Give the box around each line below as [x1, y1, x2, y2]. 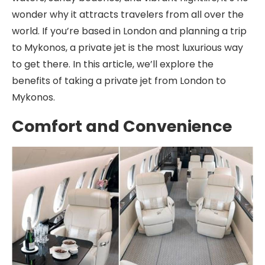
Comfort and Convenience [12, 115, 232, 137]
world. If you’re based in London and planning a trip [12, 24, 247, 38]
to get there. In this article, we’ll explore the [12, 57, 214, 71]
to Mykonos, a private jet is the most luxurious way [12, 41, 243, 54]
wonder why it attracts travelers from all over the [12, 8, 244, 21]
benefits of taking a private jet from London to [12, 74, 226, 88]
